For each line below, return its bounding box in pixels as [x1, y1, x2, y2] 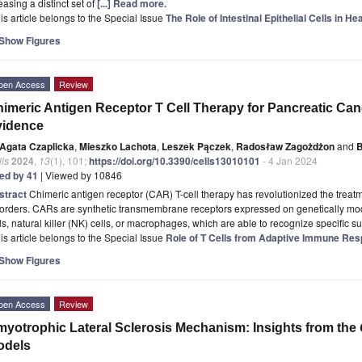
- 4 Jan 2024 [260, 153, 318, 167]
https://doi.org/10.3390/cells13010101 [89, 153, 260, 168]
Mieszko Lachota [79, 138, 157, 154]
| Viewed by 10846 [38, 167, 122, 182]
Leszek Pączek [162, 138, 231, 154]
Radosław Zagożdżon [236, 138, 335, 154]
